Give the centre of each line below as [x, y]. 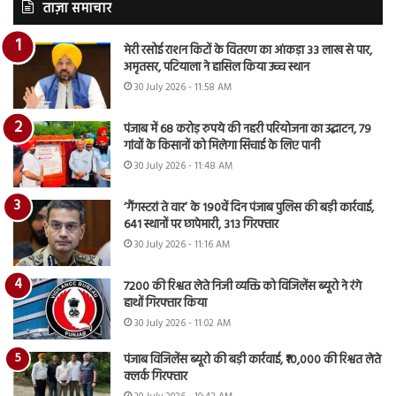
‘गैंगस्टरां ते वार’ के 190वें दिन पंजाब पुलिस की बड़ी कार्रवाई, [249, 209]
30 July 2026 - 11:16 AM [182, 245]
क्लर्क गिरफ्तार [156, 377]
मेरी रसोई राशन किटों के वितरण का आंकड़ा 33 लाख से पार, [248, 51]
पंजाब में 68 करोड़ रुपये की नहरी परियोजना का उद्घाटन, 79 [247, 130]
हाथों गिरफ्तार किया [165, 304]
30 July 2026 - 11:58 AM [183, 88]
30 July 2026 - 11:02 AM [183, 324]
